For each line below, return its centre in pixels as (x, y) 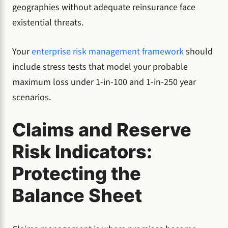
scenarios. (32, 98)
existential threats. (48, 23)
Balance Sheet (77, 196)
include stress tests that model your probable (100, 67)
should (198, 52)
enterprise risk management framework (108, 52)
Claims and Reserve (102, 130)
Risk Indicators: (82, 152)
